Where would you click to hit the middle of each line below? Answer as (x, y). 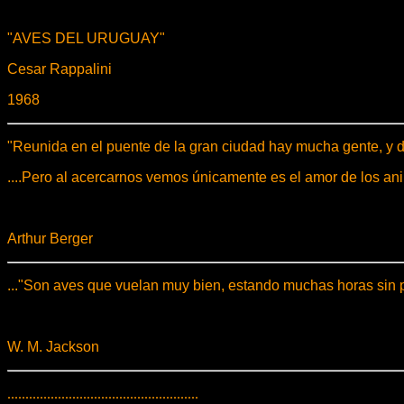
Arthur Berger (50, 239)
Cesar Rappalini (60, 69)
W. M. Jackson (53, 347)
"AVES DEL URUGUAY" (86, 38)
